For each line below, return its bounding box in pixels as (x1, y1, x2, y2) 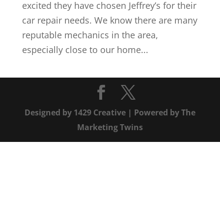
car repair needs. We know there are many (22, 14, 197, 26)
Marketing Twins (77, 122, 143, 133)
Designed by (24, 107, 74, 118)
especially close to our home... (22, 44, 148, 55)
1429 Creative (73, 107, 126, 118)
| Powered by (125, 107, 181, 118)
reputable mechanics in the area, (22, 29, 158, 41)
